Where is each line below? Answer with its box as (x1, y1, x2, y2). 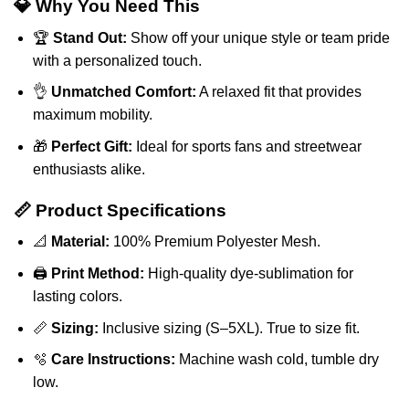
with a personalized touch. (32, 52, 202, 68)
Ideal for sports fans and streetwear (131, 139, 362, 155)
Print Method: (50, 266, 144, 282)
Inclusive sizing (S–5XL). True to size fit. (98, 320, 360, 336)
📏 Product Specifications (14, 200, 226, 220)
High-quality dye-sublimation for (143, 266, 353, 282)
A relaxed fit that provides (195, 84, 362, 100)
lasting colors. (32, 288, 122, 305)
